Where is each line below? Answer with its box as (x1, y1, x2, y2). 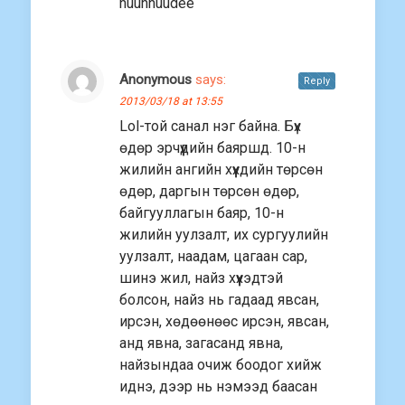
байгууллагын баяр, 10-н (119, 204, 284, 222)
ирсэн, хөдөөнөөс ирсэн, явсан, (119, 313, 329, 331)
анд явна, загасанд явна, (119, 334, 283, 353)
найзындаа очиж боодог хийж (119, 356, 322, 374)
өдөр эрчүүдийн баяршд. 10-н (119, 139, 306, 157)
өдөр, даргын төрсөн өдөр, (119, 183, 299, 201)
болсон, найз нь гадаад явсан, (119, 291, 319, 309)
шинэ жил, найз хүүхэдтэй (119, 269, 283, 287)
